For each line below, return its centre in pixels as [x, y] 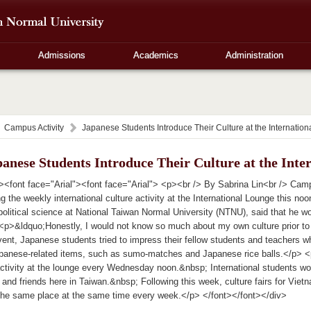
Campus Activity [34, 127]
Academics [155, 55]
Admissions [62, 55]
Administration [255, 55]
